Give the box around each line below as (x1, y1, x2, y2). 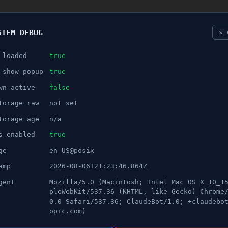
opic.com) (49, 207, 86, 215)
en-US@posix (49, 147, 94, 154)
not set (49, 99, 78, 107)
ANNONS (25, 84, 52, 92)
